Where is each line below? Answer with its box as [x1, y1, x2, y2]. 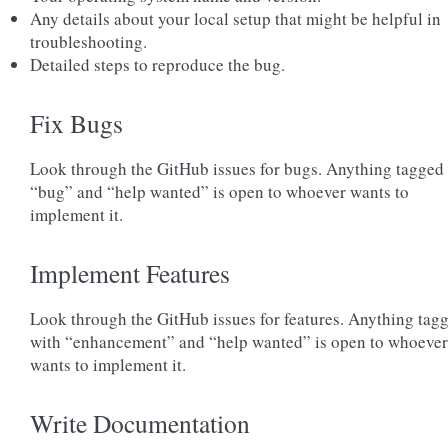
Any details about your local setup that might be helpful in [30, 7, 441, 30]
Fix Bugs [30, 106, 123, 140]
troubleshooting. [30, 30, 147, 53]
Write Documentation [30, 406, 250, 440]
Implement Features [30, 256, 230, 290]
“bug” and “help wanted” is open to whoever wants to [30, 180, 409, 203]
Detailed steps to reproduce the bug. [30, 53, 285, 76]
